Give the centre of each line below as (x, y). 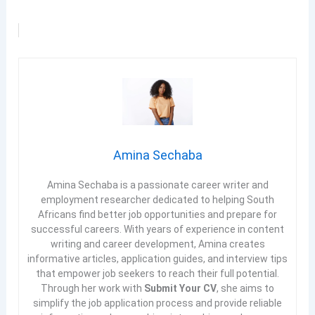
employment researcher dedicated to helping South (157, 199)
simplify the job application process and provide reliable (157, 303)
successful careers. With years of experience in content (157, 229)
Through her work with (92, 288)
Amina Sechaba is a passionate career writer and (157, 185)
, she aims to (245, 288)
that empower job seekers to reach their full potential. (157, 273)
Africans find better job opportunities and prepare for (157, 214)
